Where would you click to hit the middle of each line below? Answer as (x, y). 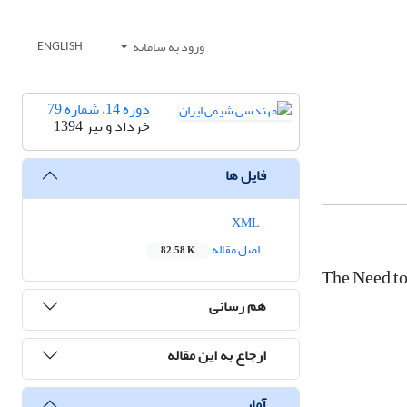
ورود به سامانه (168, 47)
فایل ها (246, 175)
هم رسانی (238, 306)
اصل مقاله (235, 250)
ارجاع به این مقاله (217, 355)
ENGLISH (60, 47)
